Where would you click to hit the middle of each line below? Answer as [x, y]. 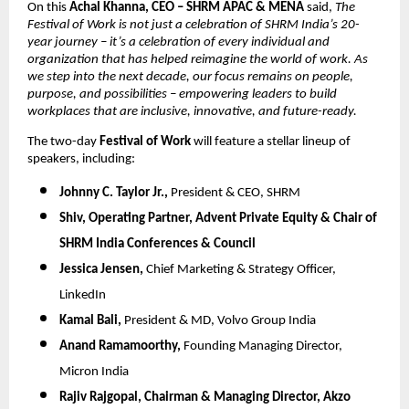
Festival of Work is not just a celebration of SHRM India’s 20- [194, 26]
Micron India [94, 372]
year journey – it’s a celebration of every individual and [178, 43]
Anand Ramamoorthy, [120, 347]
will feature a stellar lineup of [271, 142]
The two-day [63, 142]
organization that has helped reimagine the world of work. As [198, 60]
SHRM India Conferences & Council [157, 245]
